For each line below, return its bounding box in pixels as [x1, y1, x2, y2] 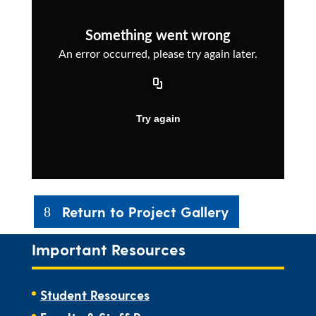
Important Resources [31, 240, 186, 258]
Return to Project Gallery [61, 203, 229, 220]
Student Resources [39, 287, 150, 302]
